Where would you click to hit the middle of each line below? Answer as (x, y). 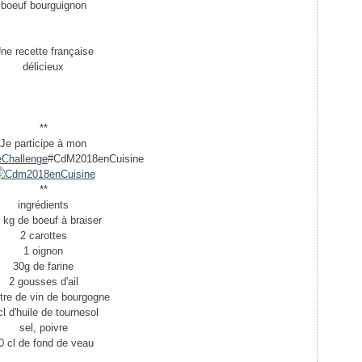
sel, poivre (43, 328)
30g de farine (43, 266)
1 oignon (43, 251)
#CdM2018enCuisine (96, 159)
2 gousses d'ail (43, 282)
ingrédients (43, 205)
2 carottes (43, 236)
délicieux (43, 67)
